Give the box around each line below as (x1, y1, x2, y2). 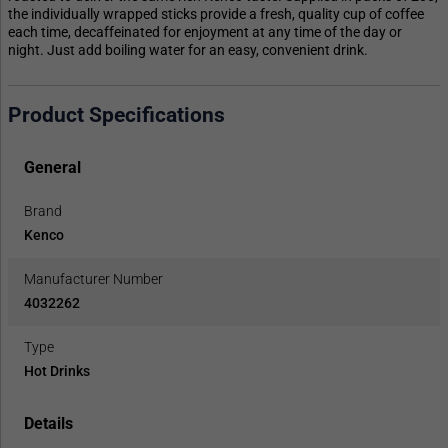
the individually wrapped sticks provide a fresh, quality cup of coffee (8, 5, 424, 22)
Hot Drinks (24, 362, 90, 379)
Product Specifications (8, 103, 225, 128)
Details (24, 413, 73, 433)
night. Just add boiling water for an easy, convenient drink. (8, 41, 368, 58)
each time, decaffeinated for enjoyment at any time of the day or (8, 23, 402, 40)
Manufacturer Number (24, 270, 163, 287)
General (24, 157, 81, 177)
